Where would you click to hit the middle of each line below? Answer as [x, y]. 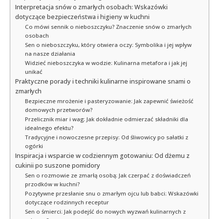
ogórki [34, 146]
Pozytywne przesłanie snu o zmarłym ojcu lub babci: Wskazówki [111, 193]
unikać [33, 71]
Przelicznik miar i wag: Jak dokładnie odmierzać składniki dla [106, 119]
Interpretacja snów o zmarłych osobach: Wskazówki [91, 7]
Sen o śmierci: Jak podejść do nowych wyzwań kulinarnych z [105, 211]
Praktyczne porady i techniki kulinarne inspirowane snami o [103, 81]
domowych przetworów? [58, 109]
